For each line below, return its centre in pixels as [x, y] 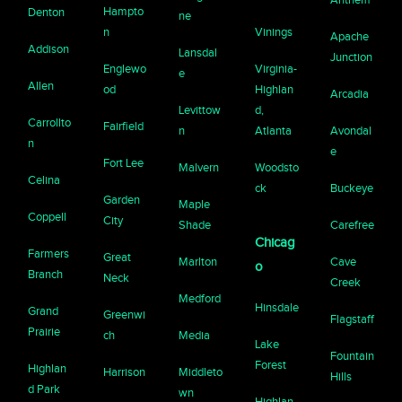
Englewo [125, 69]
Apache [349, 37]
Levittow [200, 110]
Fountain [352, 356]
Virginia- [275, 69]
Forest [270, 365]
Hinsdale [276, 308]
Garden [122, 200]
